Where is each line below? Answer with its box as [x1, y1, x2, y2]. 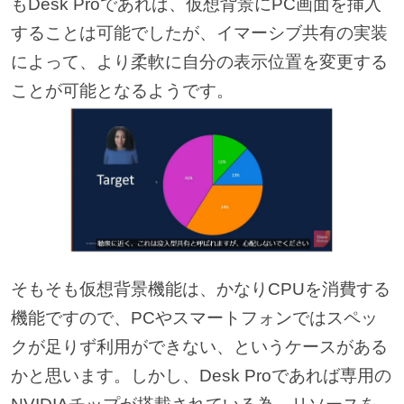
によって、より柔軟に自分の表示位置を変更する [10, 52, 388, 72]
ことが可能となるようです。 [10, 81, 234, 101]
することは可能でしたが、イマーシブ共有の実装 [10, 23, 388, 43]
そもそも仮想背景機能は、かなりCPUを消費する [10, 279, 390, 298]
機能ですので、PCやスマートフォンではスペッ [10, 308, 378, 327]
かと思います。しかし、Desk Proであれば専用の [10, 365, 391, 385]
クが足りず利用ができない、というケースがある [10, 336, 388, 356]
